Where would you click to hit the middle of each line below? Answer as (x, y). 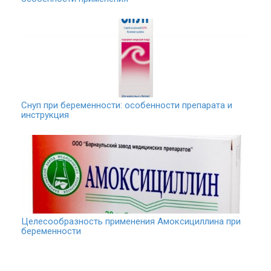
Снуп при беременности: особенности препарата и (127, 106)
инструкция (45, 115)
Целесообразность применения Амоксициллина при (131, 222)
